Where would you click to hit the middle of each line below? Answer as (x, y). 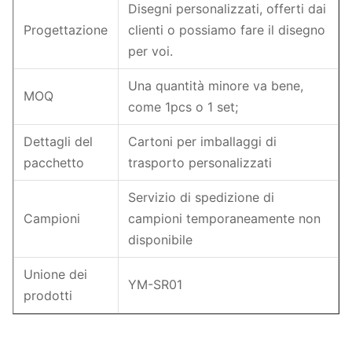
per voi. (150, 51)
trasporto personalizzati (200, 163)
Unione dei (55, 274)
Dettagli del (58, 141)
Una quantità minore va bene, (216, 86)
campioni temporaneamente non (224, 218)
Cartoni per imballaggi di (202, 141)
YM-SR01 (155, 284)
